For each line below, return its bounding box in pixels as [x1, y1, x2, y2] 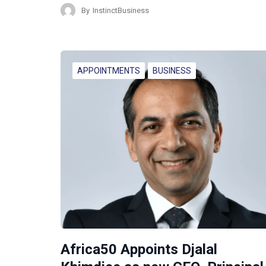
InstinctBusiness [93, 5, 149, 15]
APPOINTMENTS [77, 66, 140, 76]
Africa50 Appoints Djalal [61, 241, 217, 258]
